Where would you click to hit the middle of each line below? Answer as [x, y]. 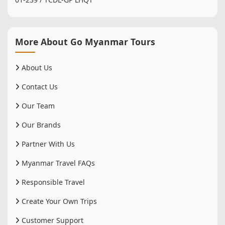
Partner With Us [47, 144]
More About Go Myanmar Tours [85, 41]
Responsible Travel [52, 182]
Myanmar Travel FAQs [57, 163]
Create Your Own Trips [58, 201]
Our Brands [40, 125]
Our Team [37, 105]
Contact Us [39, 86]
